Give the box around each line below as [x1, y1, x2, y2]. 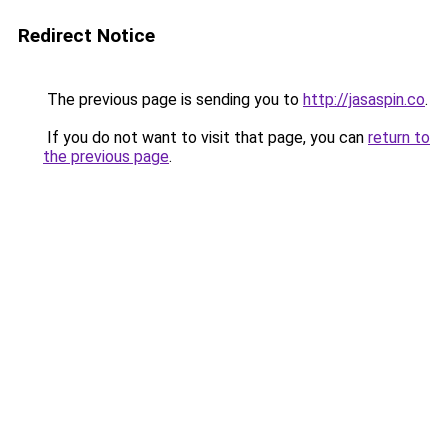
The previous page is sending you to [43, 90, 303, 109]
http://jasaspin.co [303, 90, 425, 109]
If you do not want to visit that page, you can [43, 128, 368, 147]
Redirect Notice [18, 24, 155, 47]
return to [368, 128, 430, 147]
